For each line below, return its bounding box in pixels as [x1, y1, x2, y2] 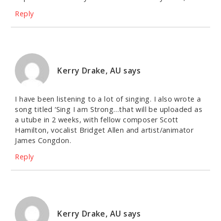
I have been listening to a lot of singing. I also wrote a [15, 94, 201, 104]
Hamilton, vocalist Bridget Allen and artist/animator [15, 125, 194, 135]
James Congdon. [15, 136, 71, 146]
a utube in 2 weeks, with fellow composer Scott [15, 115, 179, 125]
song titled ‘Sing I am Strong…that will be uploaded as [15, 105, 202, 114]
